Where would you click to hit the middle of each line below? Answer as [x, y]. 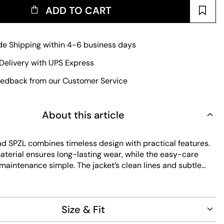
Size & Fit [83, 209]
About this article [83, 115]
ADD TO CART [79, 10]
